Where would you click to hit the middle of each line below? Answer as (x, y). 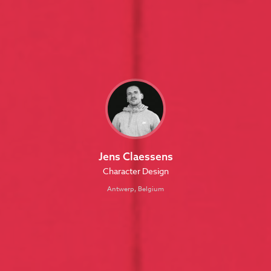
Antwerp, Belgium (135, 189)
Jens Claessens (135, 156)
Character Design (135, 171)
